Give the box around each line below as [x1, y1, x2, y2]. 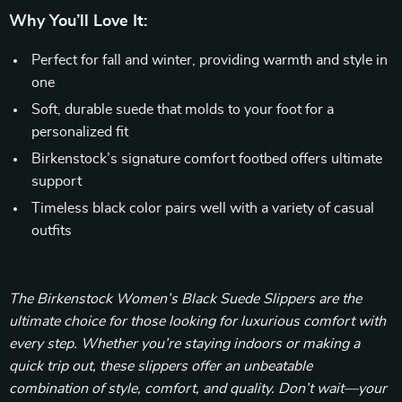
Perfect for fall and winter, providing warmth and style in [31, 53, 388, 67]
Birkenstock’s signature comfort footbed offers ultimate [31, 152, 382, 166]
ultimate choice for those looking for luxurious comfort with [9, 314, 386, 328]
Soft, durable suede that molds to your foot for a [31, 102, 334, 117]
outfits [31, 223, 72, 238]
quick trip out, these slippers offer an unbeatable [9, 359, 312, 373]
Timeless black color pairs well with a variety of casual [31, 201, 374, 215]
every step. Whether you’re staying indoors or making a [9, 336, 360, 351]
